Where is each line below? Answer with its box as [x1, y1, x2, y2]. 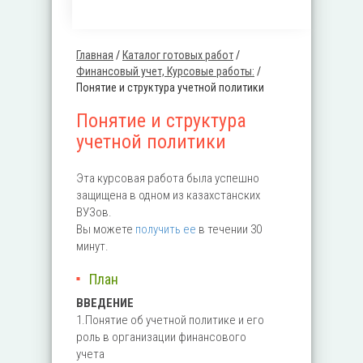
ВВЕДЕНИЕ [76, 296, 134, 310]
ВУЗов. [76, 205, 112, 220]
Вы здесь [72, 60, 147, 83]
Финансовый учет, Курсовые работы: [76, 65, 254, 78]
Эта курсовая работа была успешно [76, 171, 259, 186]
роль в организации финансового [76, 330, 246, 344]
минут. [76, 239, 109, 254]
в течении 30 [196, 222, 262, 237]
